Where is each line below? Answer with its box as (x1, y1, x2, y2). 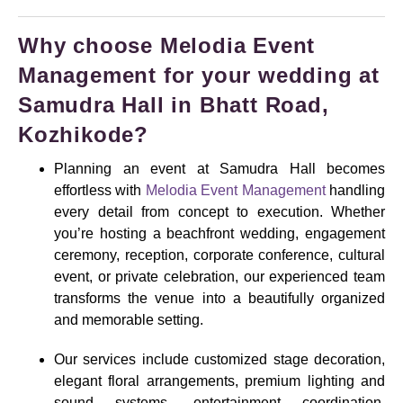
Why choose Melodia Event (18, 33, 316, 58)
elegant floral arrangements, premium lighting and (54, 373, 385, 390)
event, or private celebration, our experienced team (54, 269, 385, 285)
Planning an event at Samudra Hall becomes (54, 161, 385, 177)
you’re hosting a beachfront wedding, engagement (54, 226, 385, 242)
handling (325, 183, 386, 199)
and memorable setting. (54, 312, 203, 328)
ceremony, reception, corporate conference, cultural (54, 247, 385, 264)
